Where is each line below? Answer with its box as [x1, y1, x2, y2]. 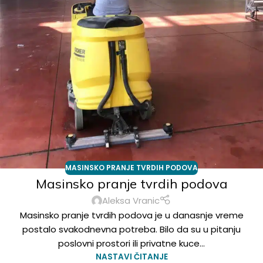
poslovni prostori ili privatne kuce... [58, 237, 205, 250]
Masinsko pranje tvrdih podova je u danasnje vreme [19, 209, 244, 222]
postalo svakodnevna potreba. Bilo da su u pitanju [22, 223, 241, 236]
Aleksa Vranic [102, 194, 160, 207]
